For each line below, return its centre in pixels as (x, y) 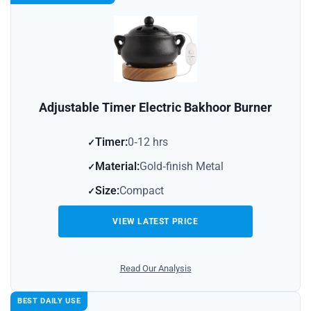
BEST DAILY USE (49, 301)
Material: (117, 166)
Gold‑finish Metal (182, 166)
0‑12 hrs (148, 142)
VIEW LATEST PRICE (155, 221)
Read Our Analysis (155, 268)
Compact (142, 190)
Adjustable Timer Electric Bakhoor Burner (155, 107)
